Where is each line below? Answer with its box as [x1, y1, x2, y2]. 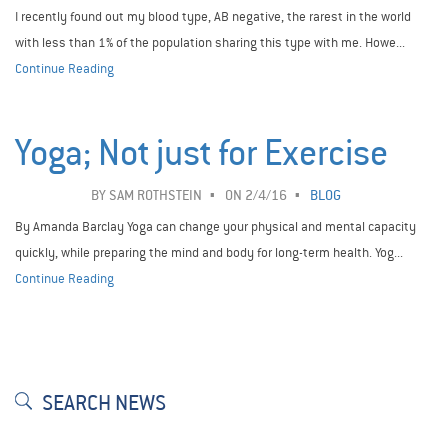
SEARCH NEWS [42, 390, 166, 417]
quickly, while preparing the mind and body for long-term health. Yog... [15, 244, 403, 262]
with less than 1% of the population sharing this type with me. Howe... [15, 34, 405, 52]
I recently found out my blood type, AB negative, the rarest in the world [15, 8, 411, 26]
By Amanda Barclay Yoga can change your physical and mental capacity [15, 218, 416, 236]
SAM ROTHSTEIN [109, 187, 202, 205]
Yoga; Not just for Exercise [15, 132, 388, 176]
